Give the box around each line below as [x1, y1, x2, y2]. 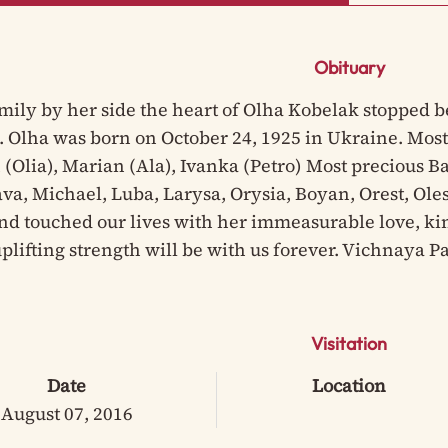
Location [312, 373, 387, 398]
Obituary [313, 56, 385, 79]
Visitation [311, 332, 388, 355]
